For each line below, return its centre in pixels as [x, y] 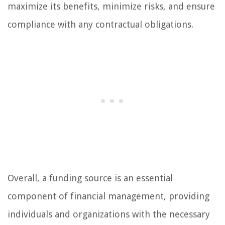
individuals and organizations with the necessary [109, 214]
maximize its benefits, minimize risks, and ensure [111, 7]
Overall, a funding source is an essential [90, 178]
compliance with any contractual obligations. [100, 25]
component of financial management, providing [108, 196]
